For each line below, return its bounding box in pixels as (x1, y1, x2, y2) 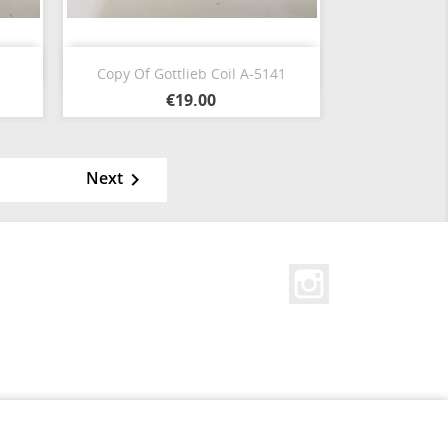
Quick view (161, 51, 245, 74)
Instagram (328, 263, 406, 285)
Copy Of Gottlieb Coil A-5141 (96, 64, 286, 83)
